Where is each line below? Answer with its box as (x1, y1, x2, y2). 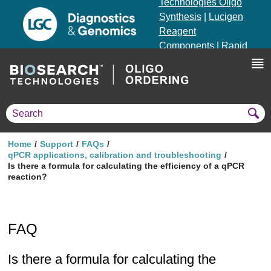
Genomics (158, 55, 203, 65)
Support (40, 139, 73, 149)
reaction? (8, 172, 47, 182)
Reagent (158, 26, 196, 36)
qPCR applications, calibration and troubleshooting (8, 150, 221, 160)
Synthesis (158, 11, 201, 22)
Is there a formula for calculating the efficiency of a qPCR (8, 161, 244, 171)
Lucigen (208, 11, 243, 22)
